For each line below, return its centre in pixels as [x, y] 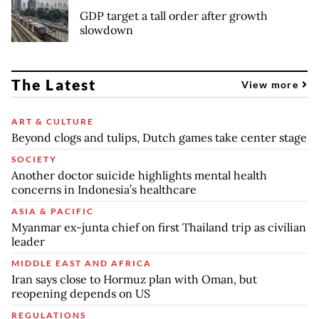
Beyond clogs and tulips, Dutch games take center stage [159, 137]
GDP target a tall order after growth [174, 15]
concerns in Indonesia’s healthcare [104, 189]
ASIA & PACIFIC [53, 211]
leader [28, 241]
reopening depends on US [81, 293]
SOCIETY [34, 159]
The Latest [54, 84]
